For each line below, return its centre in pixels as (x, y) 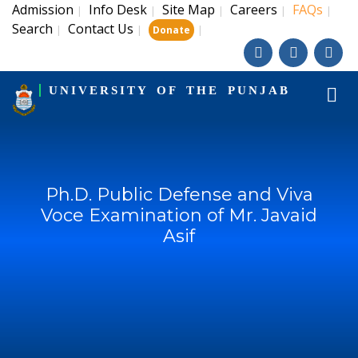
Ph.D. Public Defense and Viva (179, 195)
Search (32, 29)
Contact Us (101, 29)
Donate (171, 30)
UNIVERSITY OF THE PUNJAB (169, 90)
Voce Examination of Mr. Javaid (179, 215)
